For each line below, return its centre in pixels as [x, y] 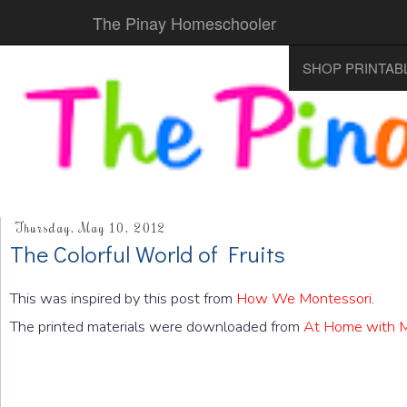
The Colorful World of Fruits [148, 253]
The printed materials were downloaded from [157, 326]
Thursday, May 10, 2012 [90, 228]
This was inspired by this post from [123, 298]
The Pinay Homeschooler [184, 23]
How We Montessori [304, 298]
